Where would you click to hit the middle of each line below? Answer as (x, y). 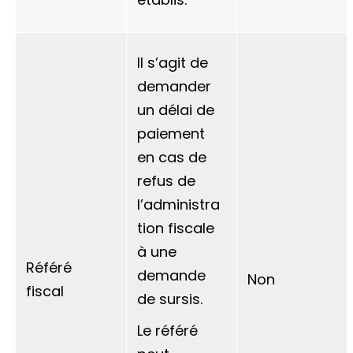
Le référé (167, 331)
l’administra (178, 204)
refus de (166, 181)
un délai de (176, 110)
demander (174, 86)
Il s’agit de (173, 63)
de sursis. (170, 299)
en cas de (172, 157)
